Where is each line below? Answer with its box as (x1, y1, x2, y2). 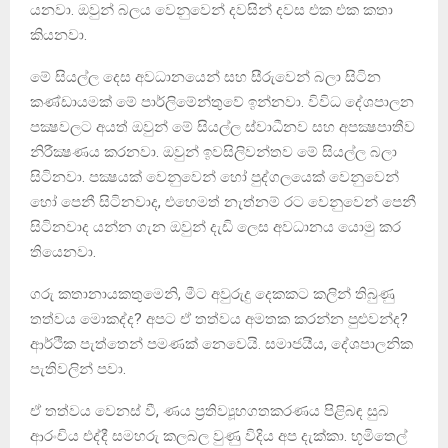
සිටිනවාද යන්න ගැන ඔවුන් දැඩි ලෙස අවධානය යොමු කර (30, 217, 401, 236)
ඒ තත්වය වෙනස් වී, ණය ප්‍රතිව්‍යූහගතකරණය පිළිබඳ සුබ (30, 401, 389, 420)
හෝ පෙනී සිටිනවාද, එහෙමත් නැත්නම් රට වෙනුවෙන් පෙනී (30, 192, 416, 211)
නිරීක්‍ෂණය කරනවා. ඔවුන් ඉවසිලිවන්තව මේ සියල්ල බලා (30, 142, 397, 161)
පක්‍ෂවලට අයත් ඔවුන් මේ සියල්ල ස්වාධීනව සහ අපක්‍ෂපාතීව (30, 117, 415, 136)
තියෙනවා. (30, 242, 96, 261)
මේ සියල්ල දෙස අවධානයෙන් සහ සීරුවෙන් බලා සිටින (30, 67, 381, 86)
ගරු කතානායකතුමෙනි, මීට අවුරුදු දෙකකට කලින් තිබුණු (30, 284, 395, 303)
